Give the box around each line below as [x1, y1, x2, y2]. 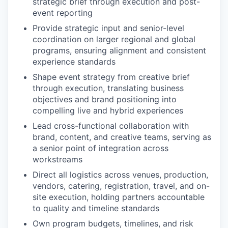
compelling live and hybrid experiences [33, 105, 183, 116]
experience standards [33, 56, 116, 67]
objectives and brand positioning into [33, 94, 177, 104]
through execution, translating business [33, 83, 184, 93]
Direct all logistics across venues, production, [33, 169, 208, 180]
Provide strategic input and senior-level [33, 23, 184, 33]
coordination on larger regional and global [33, 34, 195, 44]
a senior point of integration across [33, 143, 168, 153]
